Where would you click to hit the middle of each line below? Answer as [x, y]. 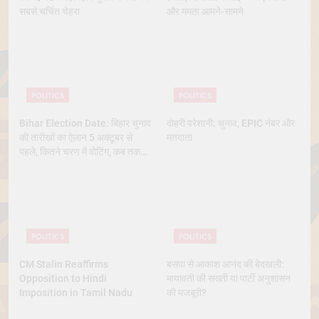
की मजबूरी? [187, 292]
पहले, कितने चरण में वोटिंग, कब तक [80, 152]
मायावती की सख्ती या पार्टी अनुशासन [229, 278]
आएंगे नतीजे [40, 166]
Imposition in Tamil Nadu [76, 292]
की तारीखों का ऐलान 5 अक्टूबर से [76, 138]
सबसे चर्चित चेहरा [49, 12]
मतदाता [179, 138]
